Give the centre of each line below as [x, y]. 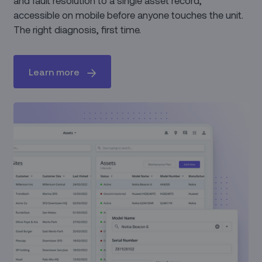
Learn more [54, 72]
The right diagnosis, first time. [77, 29]
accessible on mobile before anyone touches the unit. [129, 14]
